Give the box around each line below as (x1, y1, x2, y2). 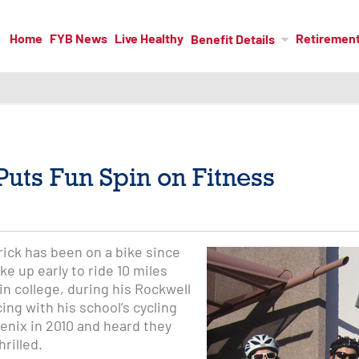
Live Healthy (114, 33, 184, 46)
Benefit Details (190, 34, 275, 48)
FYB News (49, 33, 107, 46)
